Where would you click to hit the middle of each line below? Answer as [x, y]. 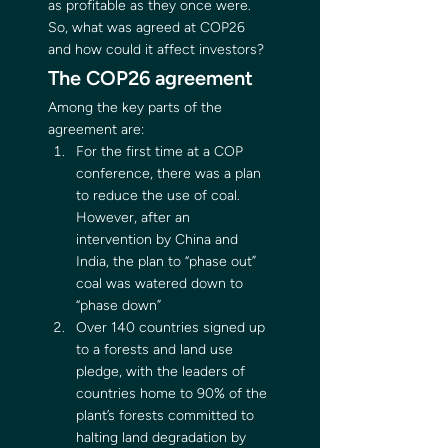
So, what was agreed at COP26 [148, 27]
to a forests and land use [156, 349]
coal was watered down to [161, 283]
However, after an [135, 217]
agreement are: [98, 129]
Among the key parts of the [137, 107]
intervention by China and [159, 239]
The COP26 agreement [153, 78]
